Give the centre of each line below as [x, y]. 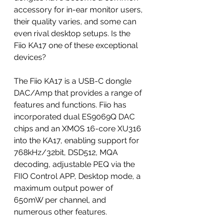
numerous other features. [60, 212]
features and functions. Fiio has [71, 105]
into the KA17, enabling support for [78, 140]
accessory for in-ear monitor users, [79, 10]
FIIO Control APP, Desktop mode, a [78, 176]
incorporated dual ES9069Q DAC [75, 117]
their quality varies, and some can [76, 22]
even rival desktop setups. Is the [73, 33]
